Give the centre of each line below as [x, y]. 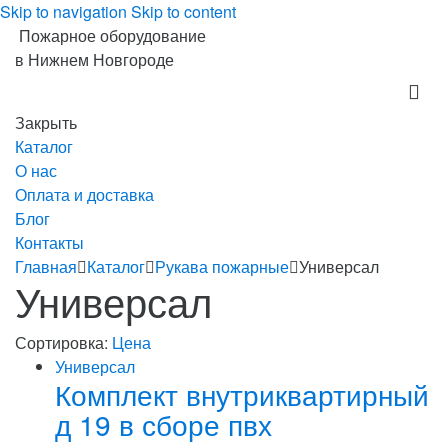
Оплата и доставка [84, 194]
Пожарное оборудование [112, 35]
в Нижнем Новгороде [94, 59]
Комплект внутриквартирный [242, 394]
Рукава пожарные [222, 266]
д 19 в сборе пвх [163, 424]
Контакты [49, 242]
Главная [46, 266]
